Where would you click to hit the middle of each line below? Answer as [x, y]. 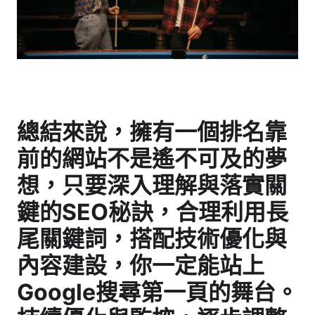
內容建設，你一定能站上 [141, 265]
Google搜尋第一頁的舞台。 [157, 292]
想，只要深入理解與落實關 [152, 185]
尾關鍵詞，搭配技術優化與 [152, 238]
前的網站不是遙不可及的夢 [152, 158]
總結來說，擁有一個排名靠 [152, 131]
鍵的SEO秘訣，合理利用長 [153, 212]
